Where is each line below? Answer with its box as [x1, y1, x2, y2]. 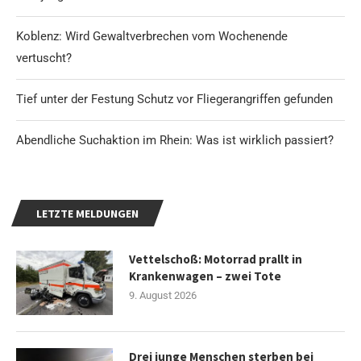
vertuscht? [16, 51, 72, 66]
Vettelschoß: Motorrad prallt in [129, 251, 302, 268]
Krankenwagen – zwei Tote [129, 268, 281, 284]
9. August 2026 [129, 289, 197, 302]
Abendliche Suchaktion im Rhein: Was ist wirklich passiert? [16, 133, 334, 148]
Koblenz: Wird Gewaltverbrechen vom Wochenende [16, 29, 288, 44]
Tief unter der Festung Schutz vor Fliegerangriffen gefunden [16, 92, 333, 107]
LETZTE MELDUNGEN [36, 206, 139, 222]
